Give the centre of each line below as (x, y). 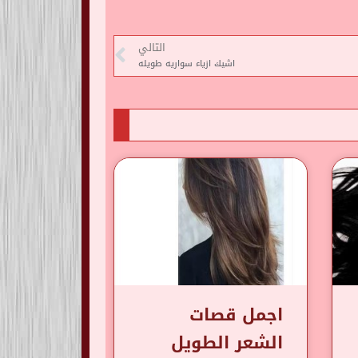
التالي (152, 48)
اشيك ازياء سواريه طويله (187, 64)
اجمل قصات (236, 314)
